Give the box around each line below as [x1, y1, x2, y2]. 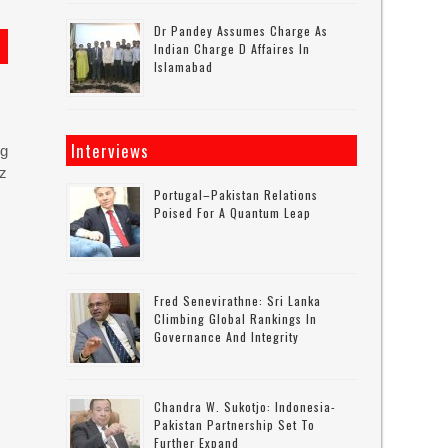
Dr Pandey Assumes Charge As [154, 22, 329, 39]
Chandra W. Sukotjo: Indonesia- [154, 398, 337, 415]
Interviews [71, 138, 150, 163]
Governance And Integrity [154, 328, 300, 345]
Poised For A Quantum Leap [154, 204, 312, 221]
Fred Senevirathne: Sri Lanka [154, 292, 322, 309]
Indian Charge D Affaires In [154, 40, 311, 57]
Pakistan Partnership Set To [154, 416, 316, 433]
